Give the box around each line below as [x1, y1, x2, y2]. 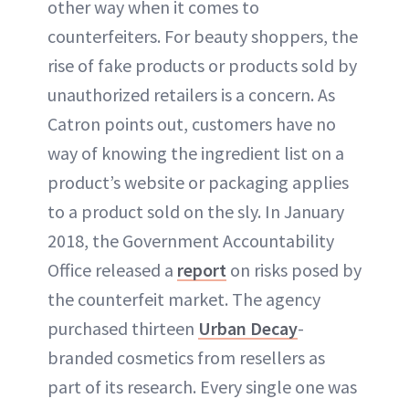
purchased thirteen [47, 316, 198, 340]
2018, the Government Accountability [47, 228, 334, 252]
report [177, 257, 226, 281]
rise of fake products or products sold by [47, 53, 357, 77]
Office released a [47, 257, 177, 281]
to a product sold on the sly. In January [47, 199, 344, 223]
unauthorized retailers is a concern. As [47, 82, 335, 106]
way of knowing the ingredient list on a [47, 141, 344, 164]
